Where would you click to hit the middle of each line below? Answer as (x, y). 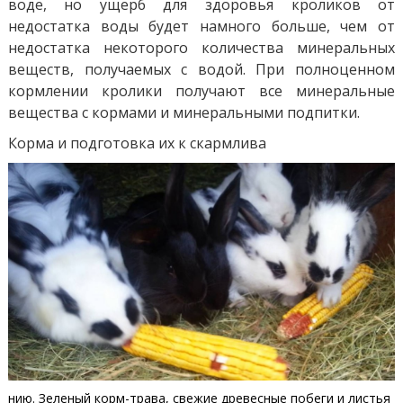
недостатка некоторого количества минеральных (201, 47)
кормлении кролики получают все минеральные (201, 90)
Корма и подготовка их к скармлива (137, 143)
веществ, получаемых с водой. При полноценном (201, 69)
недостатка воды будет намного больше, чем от (201, 26)
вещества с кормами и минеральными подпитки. (184, 112)
